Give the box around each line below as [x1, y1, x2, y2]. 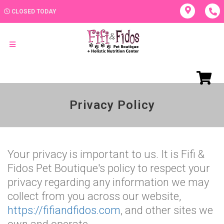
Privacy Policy [69, 98, 155, 112]
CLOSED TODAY [11, 8, 56, 15]
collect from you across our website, [7, 190, 181, 202]
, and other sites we [120, 204, 213, 216]
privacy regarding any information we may [7, 176, 209, 188]
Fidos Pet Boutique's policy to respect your [7, 162, 210, 174]
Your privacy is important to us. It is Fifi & [7, 148, 204, 160]
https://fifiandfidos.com [7, 204, 120, 216]
